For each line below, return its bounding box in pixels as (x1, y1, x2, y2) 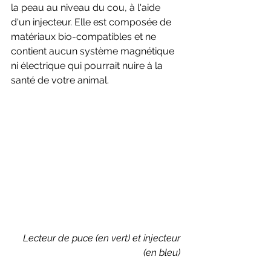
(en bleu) (143, 246, 183, 258)
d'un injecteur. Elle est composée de (11, 16, 174, 28)
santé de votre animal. (11, 74, 109, 86)
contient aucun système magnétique (11, 45, 177, 57)
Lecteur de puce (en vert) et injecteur (23, 232, 183, 244)
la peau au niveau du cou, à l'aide (11, 1, 163, 13)
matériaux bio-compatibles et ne (11, 30, 158, 42)
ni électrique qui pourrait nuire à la (11, 59, 165, 71)
